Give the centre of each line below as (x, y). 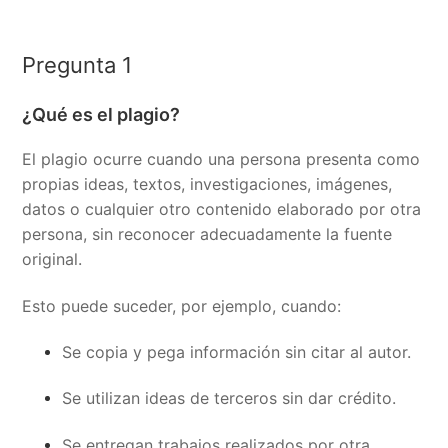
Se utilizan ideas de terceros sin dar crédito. (229, 398)
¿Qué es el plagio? (101, 115)
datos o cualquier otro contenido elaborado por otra (222, 209)
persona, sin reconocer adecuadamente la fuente (207, 234)
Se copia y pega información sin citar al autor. (237, 352)
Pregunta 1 (77, 65)
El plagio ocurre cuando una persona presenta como (221, 159)
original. (52, 259)
